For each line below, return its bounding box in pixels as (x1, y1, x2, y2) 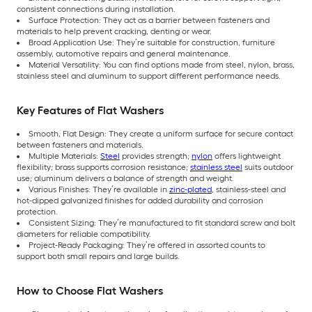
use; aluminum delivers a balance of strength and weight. (17, 173, 234, 183)
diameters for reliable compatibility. (17, 228, 151, 239)
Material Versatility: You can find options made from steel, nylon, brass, (29, 59, 295, 70)
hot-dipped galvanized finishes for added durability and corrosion (17, 195, 263, 205)
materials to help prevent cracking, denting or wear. (17, 26, 212, 36)
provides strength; (120, 150, 192, 161)
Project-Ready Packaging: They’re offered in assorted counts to (29, 240, 265, 250)
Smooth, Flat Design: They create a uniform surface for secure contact (29, 128, 293, 139)
